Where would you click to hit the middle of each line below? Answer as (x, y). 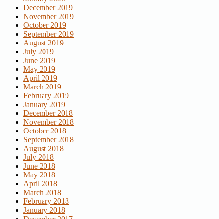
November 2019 (49, 17)
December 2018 (48, 113)
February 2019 (46, 96)
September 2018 (49, 140)
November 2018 (49, 122)
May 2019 (39, 69)
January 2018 (44, 210)
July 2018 (39, 157)
